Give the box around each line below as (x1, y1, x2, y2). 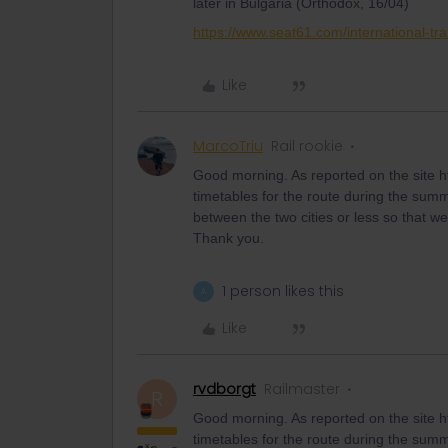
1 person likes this (222, 281, 344, 301)
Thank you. (193, 230, 264, 246)
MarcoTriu (193, 136, 263, 156)
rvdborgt (193, 379, 256, 399)
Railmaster (264, 379, 340, 399)
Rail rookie (271, 136, 343, 156)
